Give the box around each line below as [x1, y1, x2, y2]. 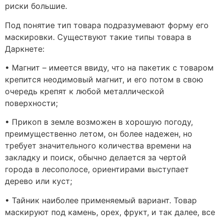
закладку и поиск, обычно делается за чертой [5, 152, 186, 163]
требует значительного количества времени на [5, 141, 191, 151]
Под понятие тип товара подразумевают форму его [5, 20, 209, 30]
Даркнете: [5, 43, 44, 54]
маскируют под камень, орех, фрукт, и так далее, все [5, 207, 215, 217]
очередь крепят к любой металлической [5, 86, 164, 96]
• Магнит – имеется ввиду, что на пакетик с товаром [5, 62, 214, 73]
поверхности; [5, 98, 58, 108]
